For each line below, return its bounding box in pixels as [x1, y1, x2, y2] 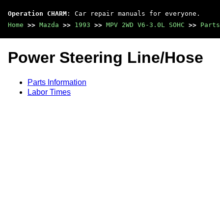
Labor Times [27, 87, 71, 96]
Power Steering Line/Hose [8, 49, 203, 67]
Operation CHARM [8, 10, 67, 17]
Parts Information [27, 78, 86, 86]
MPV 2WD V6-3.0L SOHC [106, 21, 185, 28]
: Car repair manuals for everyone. [67, 10, 200, 17]
